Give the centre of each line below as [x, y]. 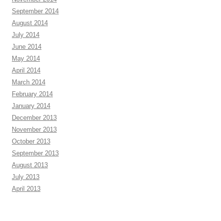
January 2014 [31, 106]
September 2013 [35, 153]
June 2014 [27, 47]
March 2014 [29, 82]
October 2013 [31, 141]
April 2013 [26, 189]
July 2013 [26, 177]
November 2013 [34, 129]
